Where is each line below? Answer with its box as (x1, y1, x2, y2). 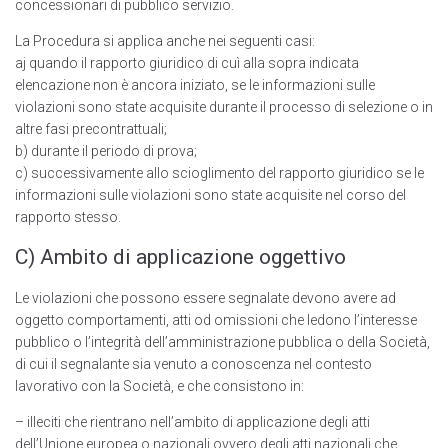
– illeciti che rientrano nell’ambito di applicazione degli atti (15, 414, 370, 431)
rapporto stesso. (15, 209, 121, 226)
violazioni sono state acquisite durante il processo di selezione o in (15, 99, 433, 116)
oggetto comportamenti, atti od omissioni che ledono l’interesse (15, 312, 417, 329)
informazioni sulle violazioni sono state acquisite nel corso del (15, 187, 406, 204)
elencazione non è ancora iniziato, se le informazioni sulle (15, 77, 375, 94)
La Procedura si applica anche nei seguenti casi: (15, 33, 315, 50)
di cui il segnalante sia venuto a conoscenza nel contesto (15, 356, 372, 373)
